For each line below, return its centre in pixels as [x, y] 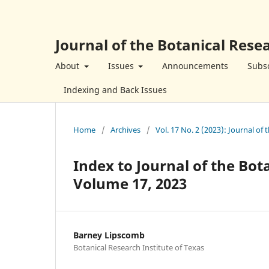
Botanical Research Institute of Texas [139, 247]
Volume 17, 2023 [130, 183]
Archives [125, 129]
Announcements [195, 65]
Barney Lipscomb [109, 235]
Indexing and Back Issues [115, 89]
